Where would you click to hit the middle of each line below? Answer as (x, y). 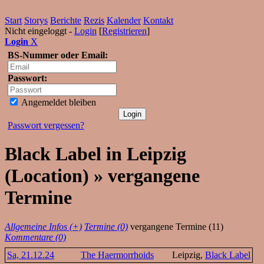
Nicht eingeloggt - (39, 31)
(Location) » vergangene (102, 176)
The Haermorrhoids (117, 255)
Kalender (124, 20)
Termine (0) (106, 226)
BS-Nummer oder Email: (58, 55)
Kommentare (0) (35, 237)
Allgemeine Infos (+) (43, 226)
